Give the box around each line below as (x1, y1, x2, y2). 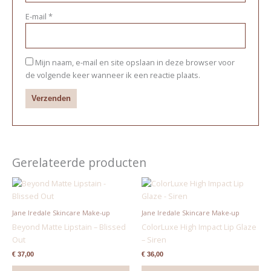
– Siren (142, 233, 166, 245)
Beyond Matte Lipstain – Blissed (11, 221, 126, 232)
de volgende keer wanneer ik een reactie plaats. (25, 69, 200, 80)
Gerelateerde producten (11, 154, 146, 171)
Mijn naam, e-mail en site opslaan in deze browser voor (34, 56, 235, 68)
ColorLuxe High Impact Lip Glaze (142, 221, 256, 232)
